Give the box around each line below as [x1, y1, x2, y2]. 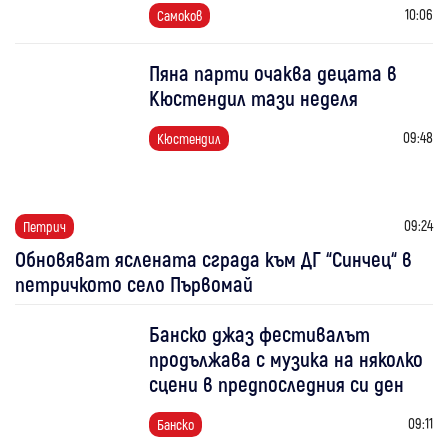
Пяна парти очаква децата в [149, 59, 398, 85]
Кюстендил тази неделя [149, 84, 359, 110]
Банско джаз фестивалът [149, 320, 371, 346]
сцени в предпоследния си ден [149, 370, 405, 396]
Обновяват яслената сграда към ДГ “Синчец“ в [15, 245, 412, 271]
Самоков [157, 6, 203, 24]
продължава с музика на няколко [149, 345, 424, 371]
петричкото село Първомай [15, 270, 253, 296]
